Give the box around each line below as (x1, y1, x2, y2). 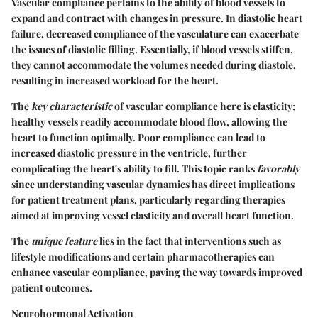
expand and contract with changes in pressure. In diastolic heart (11, 11, 302, 26)
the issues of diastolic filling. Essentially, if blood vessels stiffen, (11, 43, 293, 57)
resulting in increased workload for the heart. (11, 74, 219, 88)
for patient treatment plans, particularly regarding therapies (11, 193, 285, 207)
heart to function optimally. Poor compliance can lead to (11, 131, 265, 145)
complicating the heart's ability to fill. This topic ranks (11, 162, 257, 176)
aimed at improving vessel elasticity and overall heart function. (11, 209, 294, 223)
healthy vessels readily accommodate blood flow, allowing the (11, 115, 287, 129)
